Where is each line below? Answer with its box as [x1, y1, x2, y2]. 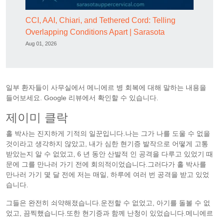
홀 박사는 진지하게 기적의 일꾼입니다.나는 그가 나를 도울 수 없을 [6, 130, 210, 137]
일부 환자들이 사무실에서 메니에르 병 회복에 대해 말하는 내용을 [6, 84, 206, 91]
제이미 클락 [6, 111, 68, 124]
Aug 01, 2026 [25, 41, 57, 46]
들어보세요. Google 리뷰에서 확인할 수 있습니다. [6, 94, 158, 102]
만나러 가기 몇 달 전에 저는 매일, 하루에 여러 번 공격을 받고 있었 [6, 171, 209, 178]
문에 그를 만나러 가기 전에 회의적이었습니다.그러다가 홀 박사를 [6, 160, 206, 168]
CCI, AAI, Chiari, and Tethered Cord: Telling [25, 16, 175, 24]
